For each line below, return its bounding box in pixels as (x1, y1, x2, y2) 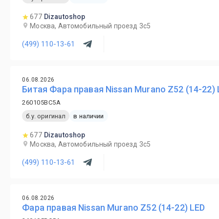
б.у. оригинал (26, 112, 66, 120)
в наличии (73, 112, 104, 120)
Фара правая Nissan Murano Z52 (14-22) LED (22, 202, 205, 213)
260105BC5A (22, 99, 61, 106)
